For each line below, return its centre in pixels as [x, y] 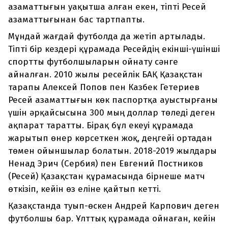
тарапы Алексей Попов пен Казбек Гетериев [104, 88]
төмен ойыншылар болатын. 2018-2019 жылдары [112, 151]
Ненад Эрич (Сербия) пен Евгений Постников [106, 164]
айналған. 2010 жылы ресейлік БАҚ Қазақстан [105, 75]
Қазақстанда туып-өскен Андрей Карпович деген [114, 206]
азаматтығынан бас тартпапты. [76, 20]
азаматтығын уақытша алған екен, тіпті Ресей [107, 7]
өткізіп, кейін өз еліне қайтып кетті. [84, 189]
